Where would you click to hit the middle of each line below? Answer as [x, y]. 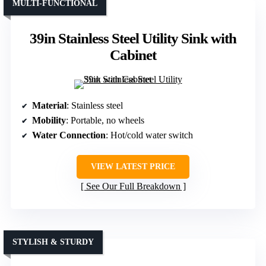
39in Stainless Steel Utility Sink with [133, 38]
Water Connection [69, 135]
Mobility [49, 120]
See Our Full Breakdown [133, 186]
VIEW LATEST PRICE [133, 167]
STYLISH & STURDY [53, 242]
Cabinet [133, 55]
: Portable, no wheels [105, 120]
